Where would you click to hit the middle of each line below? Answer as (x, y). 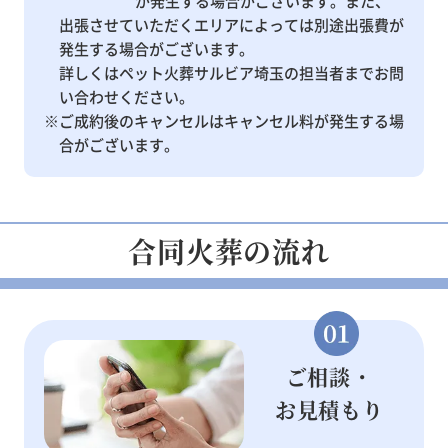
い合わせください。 (126, 97)
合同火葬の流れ (229, 251)
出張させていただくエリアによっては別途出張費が (231, 25)
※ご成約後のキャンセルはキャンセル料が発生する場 (223, 121)
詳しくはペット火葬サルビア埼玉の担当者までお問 (231, 73)
